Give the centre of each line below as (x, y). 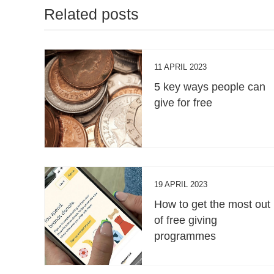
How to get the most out (213, 205)
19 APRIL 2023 (181, 185)
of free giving (186, 220)
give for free (183, 103)
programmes (185, 236)
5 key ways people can (210, 87)
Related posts (91, 14)
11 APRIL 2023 (181, 67)
